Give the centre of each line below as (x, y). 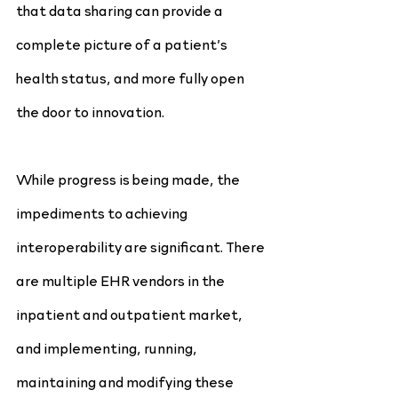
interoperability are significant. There (142, 246)
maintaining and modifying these (126, 381)
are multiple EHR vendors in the (122, 280)
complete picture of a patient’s (123, 44)
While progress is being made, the (129, 179)
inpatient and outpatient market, (131, 314)
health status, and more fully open (131, 77)
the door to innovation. (90, 111)
